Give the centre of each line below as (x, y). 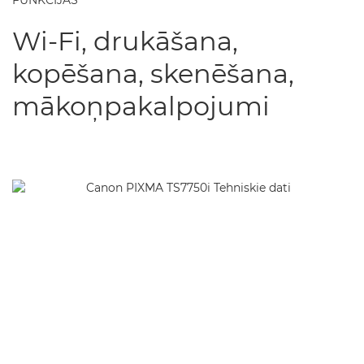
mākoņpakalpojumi (141, 106)
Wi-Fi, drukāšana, (125, 41)
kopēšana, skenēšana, (153, 74)
